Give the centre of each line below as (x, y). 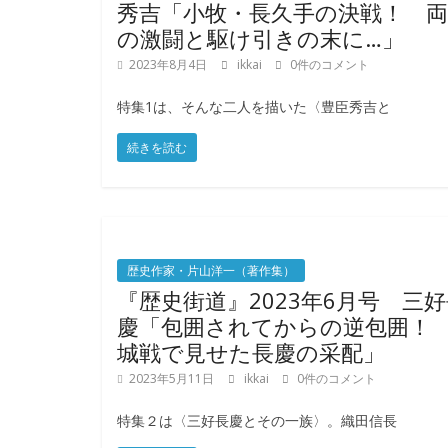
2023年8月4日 (168, 65)
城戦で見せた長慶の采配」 (251, 352)
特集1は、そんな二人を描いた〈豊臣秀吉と (254, 107)
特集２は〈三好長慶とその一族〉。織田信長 (257, 421)
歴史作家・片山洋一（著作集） (211, 271)
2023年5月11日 (171, 379)
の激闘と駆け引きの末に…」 (260, 38)
